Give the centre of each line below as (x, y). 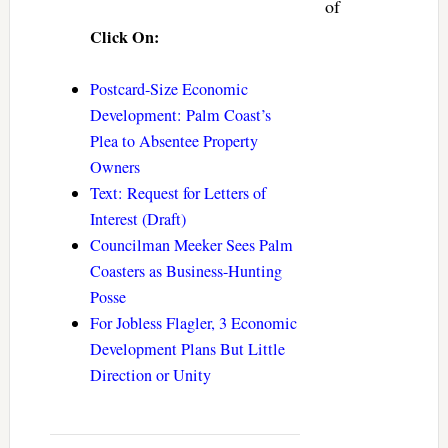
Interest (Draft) (137, 218)
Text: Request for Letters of (177, 192)
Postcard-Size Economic (168, 88)
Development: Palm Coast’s (180, 114)
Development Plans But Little (187, 348)
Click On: (124, 36)
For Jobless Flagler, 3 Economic (193, 322)
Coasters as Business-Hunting (185, 270)
